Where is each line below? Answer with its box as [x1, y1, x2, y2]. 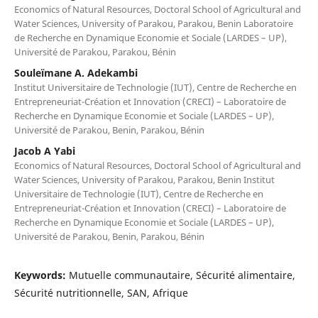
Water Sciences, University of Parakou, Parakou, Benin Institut [13, 172, 275, 186]
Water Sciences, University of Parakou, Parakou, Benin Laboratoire [13, 16, 293, 30]
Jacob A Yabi [13, 143, 75, 158]
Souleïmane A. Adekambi [13, 65, 138, 79]
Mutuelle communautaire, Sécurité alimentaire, [68, 268, 295, 282]
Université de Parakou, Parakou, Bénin [13, 45, 176, 58]
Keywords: [13, 268, 69, 282]
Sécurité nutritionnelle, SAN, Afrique [13, 285, 188, 300]
